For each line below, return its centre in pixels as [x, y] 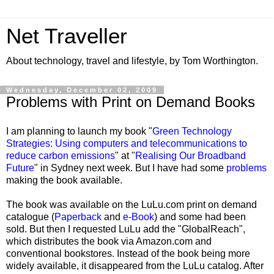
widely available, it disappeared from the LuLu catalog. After [135, 265]
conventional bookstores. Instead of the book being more [128, 253]
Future [20, 168]
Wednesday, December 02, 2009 [82, 90]
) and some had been [200, 217]
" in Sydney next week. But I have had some [130, 168]
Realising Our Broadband [191, 155]
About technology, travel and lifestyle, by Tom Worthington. [132, 61]
